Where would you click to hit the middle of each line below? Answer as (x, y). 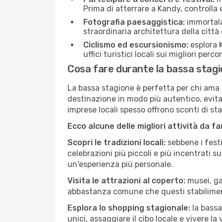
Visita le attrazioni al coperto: (126, 181)
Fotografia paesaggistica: (134, 22)
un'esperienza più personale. (120, 164)
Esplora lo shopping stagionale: (129, 208)
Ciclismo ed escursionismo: (136, 45)
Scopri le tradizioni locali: (116, 142)
